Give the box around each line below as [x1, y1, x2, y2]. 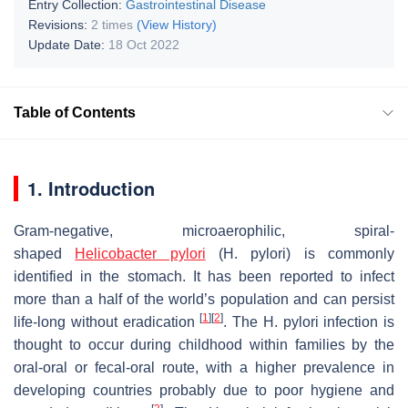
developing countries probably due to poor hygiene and [14, 382, 394, 398]
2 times [91, 16, 133, 32]
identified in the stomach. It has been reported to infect [14, 268, 394, 284]
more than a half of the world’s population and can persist [14, 291, 394, 307]
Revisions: [28, 16, 91, 32]
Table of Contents [14, 104, 136, 120]
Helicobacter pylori [75, 245, 206, 261]
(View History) [137, 16, 217, 32]
